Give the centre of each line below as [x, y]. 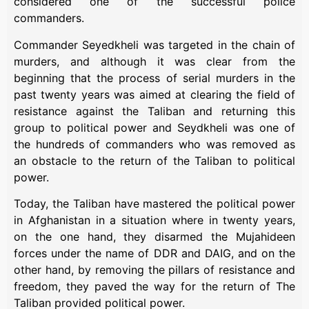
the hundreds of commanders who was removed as [154, 144]
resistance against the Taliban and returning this [154, 111]
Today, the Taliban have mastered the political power [154, 203]
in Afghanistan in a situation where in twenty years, [154, 220]
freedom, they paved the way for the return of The [154, 286]
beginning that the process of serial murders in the [154, 78]
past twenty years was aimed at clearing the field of [154, 94]
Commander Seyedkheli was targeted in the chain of [154, 44]
